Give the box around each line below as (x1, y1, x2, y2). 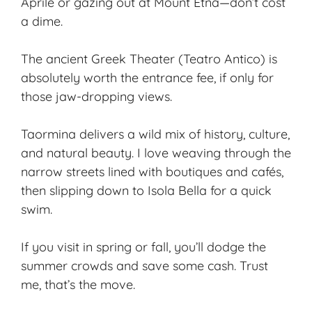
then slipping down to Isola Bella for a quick (21, 182, 272, 199)
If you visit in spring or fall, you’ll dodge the (21, 239, 266, 256)
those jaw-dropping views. (21, 88, 172, 105)
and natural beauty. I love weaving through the (21, 145, 291, 162)
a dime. (21, 13, 63, 30)
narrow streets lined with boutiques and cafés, (21, 164, 283, 180)
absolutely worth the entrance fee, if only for (21, 70, 274, 86)
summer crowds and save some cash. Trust (21, 258, 268, 274)
